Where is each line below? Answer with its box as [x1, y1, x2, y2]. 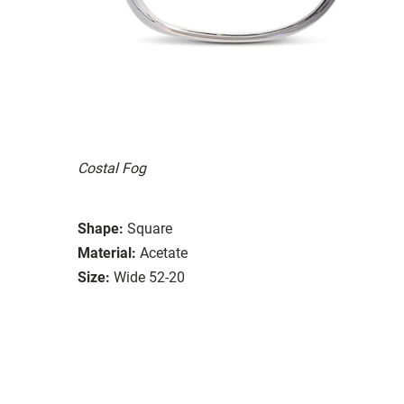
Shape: [78, 219, 124, 237]
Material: [78, 243, 136, 262]
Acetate [140, 243, 188, 262]
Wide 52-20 [114, 268, 185, 286]
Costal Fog [78, 159, 146, 177]
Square [127, 219, 172, 237]
